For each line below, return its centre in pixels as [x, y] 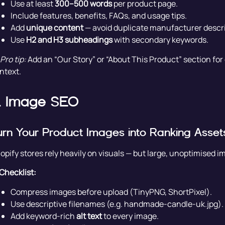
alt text [89, 216]
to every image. [130, 216]
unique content [54, 28]
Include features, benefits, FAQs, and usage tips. [98, 16]
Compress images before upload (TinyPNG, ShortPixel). [111, 192]
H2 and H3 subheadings [69, 40]
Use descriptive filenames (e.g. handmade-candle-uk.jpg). [117, 204]
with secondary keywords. [160, 40]
